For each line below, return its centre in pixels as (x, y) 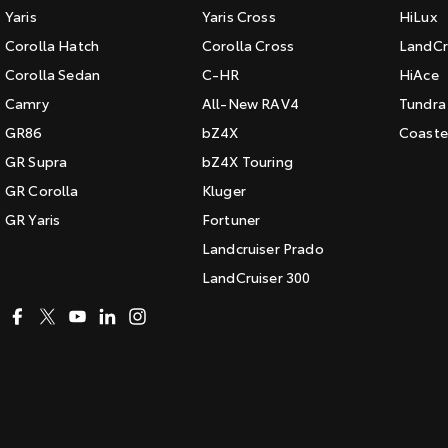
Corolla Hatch (52, 45)
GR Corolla (42, 190)
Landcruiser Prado (263, 248)
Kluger (224, 190)
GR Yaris (33, 219)
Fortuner (231, 219)
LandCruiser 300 (256, 277)
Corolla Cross (248, 45)
